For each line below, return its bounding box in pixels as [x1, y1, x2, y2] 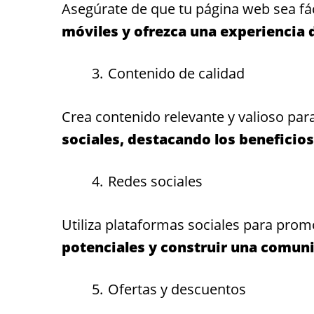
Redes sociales [108, 171, 203, 191]
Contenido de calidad [108, 63, 245, 83]
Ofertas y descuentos [108, 279, 246, 299]
